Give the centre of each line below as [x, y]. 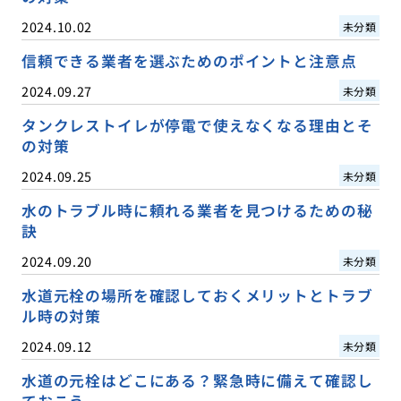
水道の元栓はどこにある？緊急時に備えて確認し [197, 380]
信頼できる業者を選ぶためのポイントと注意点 [189, 60]
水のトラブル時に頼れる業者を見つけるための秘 [197, 210]
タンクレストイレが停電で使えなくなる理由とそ [197, 125]
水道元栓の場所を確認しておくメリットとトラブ [197, 295]
